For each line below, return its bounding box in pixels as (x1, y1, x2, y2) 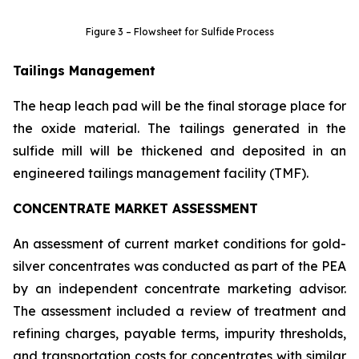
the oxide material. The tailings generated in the (13, 119, 346, 136)
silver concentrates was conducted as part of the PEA (13, 257, 346, 274)
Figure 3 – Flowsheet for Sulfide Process (85, 25, 274, 38)
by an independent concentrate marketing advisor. (13, 280, 346, 296)
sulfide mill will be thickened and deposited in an (13, 142, 346, 159)
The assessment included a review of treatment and (13, 302, 346, 319)
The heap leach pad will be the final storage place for (13, 97, 346, 114)
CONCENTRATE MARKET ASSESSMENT (13, 200, 258, 216)
